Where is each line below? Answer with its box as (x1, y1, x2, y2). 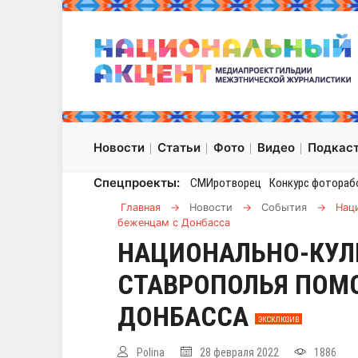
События (261, 201, 307, 214)
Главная (121, 201, 161, 214)
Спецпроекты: (93, 175, 180, 191)
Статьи (157, 140, 201, 156)
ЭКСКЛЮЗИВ (257, 314, 299, 324)
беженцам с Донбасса (117, 217, 230, 229)
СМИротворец (189, 176, 261, 191)
